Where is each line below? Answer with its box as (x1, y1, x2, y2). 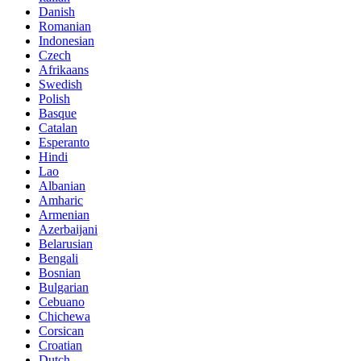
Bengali (39, 251, 78, 266)
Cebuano (39, 295, 85, 309)
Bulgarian (39, 280, 89, 295)
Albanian (39, 179, 85, 193)
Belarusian (39, 237, 93, 251)
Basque (39, 106, 77, 121)
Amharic (39, 193, 83, 208)
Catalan (39, 121, 77, 135)
